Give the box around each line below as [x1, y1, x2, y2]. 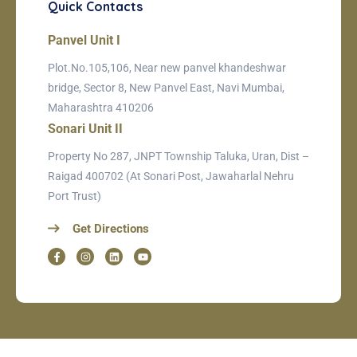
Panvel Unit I [48, 32, 120, 48]
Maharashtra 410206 [48, 100, 154, 114]
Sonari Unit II [48, 120, 123, 136]
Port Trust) [48, 189, 101, 202]
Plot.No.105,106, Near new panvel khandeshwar [48, 61, 286, 74]
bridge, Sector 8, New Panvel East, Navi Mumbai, [48, 80, 284, 94]
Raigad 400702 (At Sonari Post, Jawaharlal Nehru [48, 169, 294, 182]
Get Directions [72, 221, 149, 236]
